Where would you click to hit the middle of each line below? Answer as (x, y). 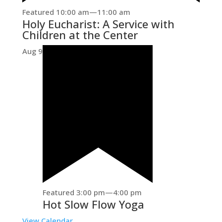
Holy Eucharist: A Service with (98, 24)
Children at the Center (80, 35)
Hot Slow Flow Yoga (93, 204)
